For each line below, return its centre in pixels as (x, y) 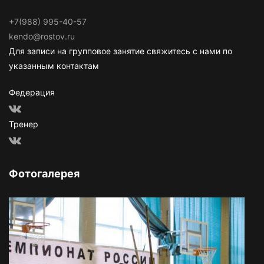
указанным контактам (54, 65)
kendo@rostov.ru (42, 36)
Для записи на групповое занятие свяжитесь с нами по (121, 51)
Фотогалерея (44, 173)
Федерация (32, 92)
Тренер (24, 124)
